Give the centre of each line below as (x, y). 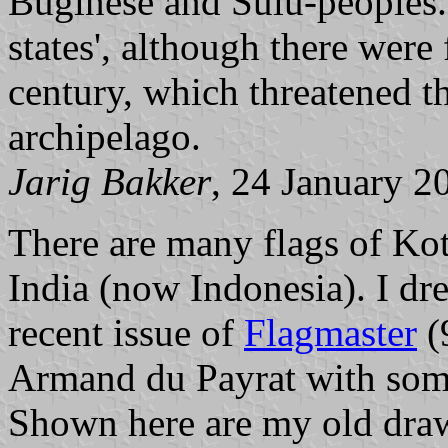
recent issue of (126, 332)
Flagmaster (330, 332)
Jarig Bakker (109, 181)
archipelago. (104, 136)
